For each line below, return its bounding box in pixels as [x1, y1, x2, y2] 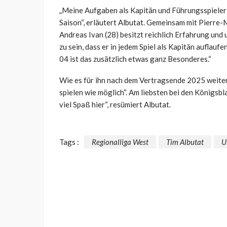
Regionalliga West [92, 137, 148, 147]
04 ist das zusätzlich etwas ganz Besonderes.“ [59, 54, 211, 63]
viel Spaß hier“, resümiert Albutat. [59, 99, 171, 109]
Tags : [59, 137, 79, 147]
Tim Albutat [166, 137, 204, 147]
